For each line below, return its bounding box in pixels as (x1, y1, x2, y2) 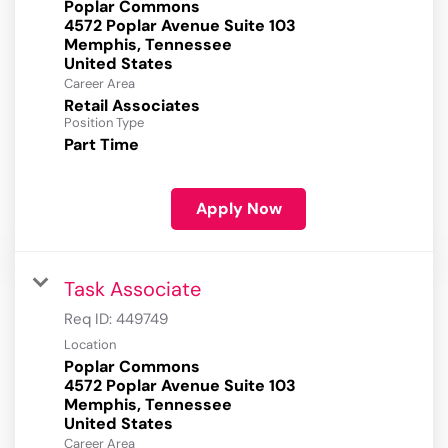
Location (64, 336, 116, 354)
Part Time (64, 134, 139, 156)
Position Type (64, 114, 144, 132)
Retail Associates (64, 95, 200, 117)
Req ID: (64, 309, 116, 330)
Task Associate (64, 276, 201, 303)
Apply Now (195, 198, 282, 220)
